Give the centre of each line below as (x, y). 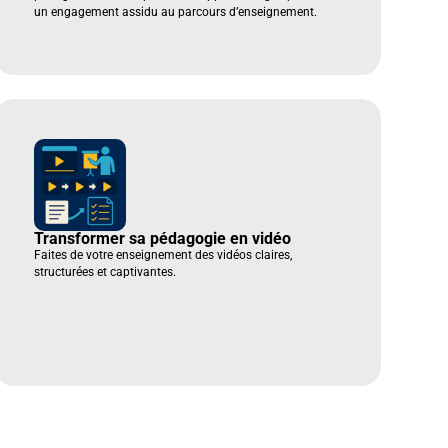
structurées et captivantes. (104, 272)
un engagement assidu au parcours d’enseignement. (175, 11)
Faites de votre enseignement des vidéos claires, (162, 255)
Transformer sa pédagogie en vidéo (162, 239)
